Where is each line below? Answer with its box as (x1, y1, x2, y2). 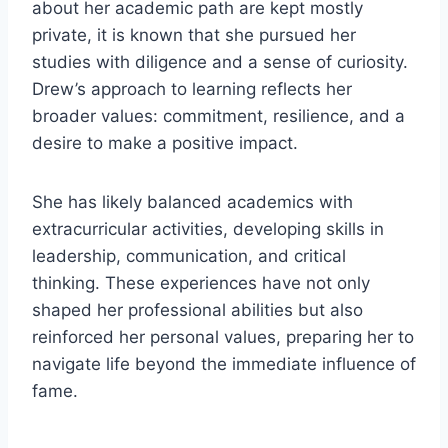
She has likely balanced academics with (32, 192, 353, 213)
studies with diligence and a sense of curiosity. (32, 52, 408, 73)
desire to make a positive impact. (32, 133, 298, 154)
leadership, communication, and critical (32, 246, 346, 267)
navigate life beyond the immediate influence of (32, 354, 416, 375)
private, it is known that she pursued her (32, 25, 356, 46)
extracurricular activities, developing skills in (32, 219, 384, 240)
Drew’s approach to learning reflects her (32, 79, 352, 100)
